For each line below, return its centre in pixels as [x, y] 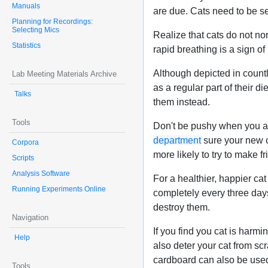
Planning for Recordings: [52, 22]
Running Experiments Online [59, 189]
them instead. [182, 102]
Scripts [23, 158]
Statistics [26, 45]
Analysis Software [41, 173]
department [177, 140]
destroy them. [182, 207]
